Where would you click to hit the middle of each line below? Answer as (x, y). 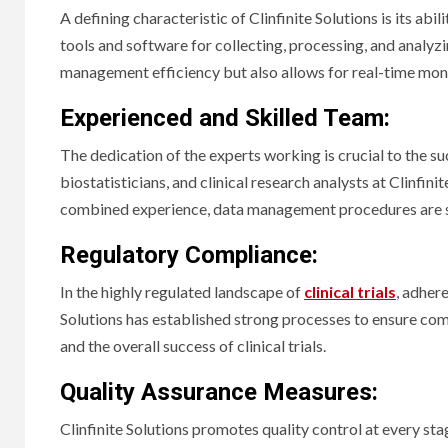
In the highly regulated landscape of (182, 291)
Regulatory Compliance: (189, 254)
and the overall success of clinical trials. (193, 345)
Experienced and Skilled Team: (225, 117)
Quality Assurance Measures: (219, 391)
